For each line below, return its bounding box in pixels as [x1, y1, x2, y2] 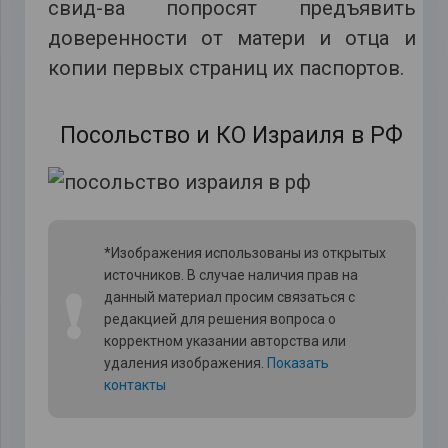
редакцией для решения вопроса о [103, 310, 336, 327]
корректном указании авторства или [103, 332, 346, 349]
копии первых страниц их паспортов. [47, 55, 404, 80]
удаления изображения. [103, 354, 267, 371]
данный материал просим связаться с [103, 288, 355, 305]
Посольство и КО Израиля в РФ [60, 122, 403, 150]
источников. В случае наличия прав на [103, 266, 358, 283]
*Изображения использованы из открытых [103, 244, 386, 261]
